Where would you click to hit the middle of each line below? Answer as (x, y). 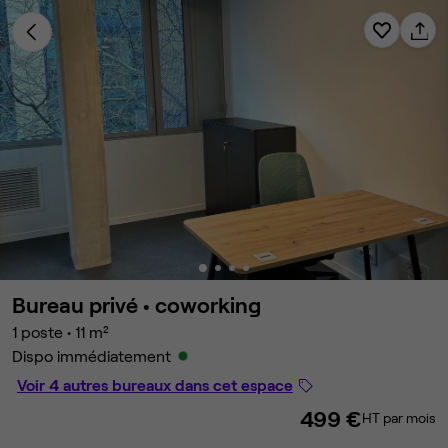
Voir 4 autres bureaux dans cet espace (155, 384)
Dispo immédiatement (91, 355)
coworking (208, 304)
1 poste (37, 331)
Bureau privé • (83, 304)
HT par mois (399, 417)
